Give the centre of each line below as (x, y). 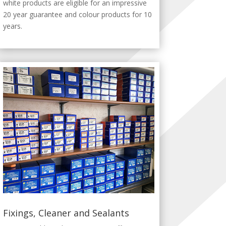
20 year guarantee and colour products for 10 (77, 14)
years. (12, 26)
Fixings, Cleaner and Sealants (66, 213)
